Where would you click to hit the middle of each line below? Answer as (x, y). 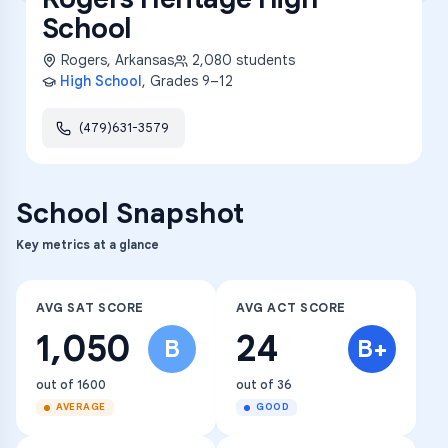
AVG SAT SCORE (90, 308)
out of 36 (264, 384)
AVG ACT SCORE (291, 308)
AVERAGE (81, 407)
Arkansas (144, 60)
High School (101, 81)
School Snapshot (130, 213)
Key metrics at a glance (87, 244)
